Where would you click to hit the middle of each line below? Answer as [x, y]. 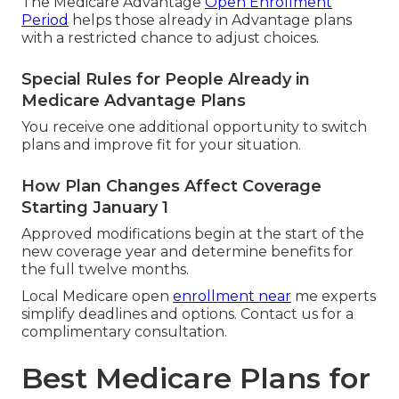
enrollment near [232, 297]
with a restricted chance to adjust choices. [170, 38]
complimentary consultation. [124, 332]
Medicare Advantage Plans [134, 101]
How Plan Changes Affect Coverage [171, 187]
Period [45, 20]
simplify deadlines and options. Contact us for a [187, 314]
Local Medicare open [97, 297]
